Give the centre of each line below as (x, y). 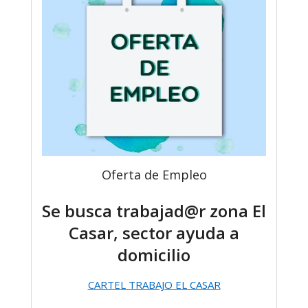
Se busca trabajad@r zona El (154, 211)
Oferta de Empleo (154, 175)
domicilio (154, 255)
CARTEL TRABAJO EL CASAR (154, 285)
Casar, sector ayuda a (154, 233)
